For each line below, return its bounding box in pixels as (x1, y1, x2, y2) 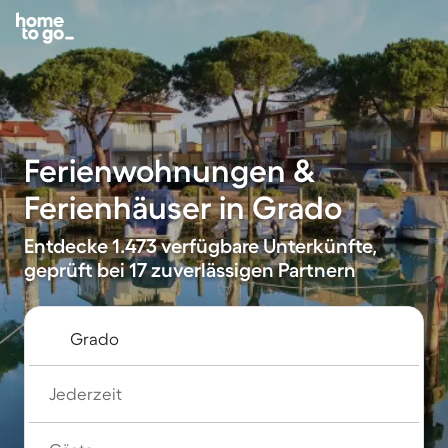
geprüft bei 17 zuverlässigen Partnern (24, 259, 356, 281)
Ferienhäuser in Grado (24, 190, 342, 225)
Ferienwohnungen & (24, 153, 316, 188)
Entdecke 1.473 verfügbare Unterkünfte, (24, 235, 377, 257)
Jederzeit (49, 384, 122, 403)
